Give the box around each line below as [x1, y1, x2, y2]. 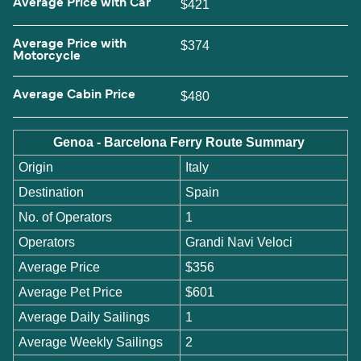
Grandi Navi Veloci [185, 234, 293, 249]
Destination [19, 185, 85, 199]
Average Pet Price [19, 284, 123, 299]
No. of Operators [19, 210, 113, 224]
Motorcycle [13, 51, 81, 63]
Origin [19, 160, 54, 174]
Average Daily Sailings [19, 309, 151, 324]
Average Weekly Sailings [19, 334, 164, 349]
